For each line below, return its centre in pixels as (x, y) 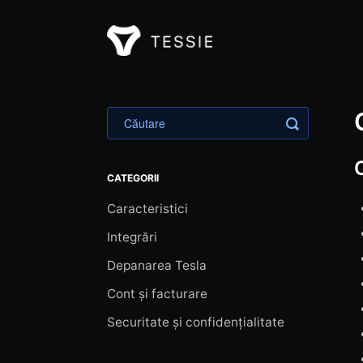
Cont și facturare (157, 294)
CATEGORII (133, 178)
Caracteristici (147, 209)
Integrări (132, 237)
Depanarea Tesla (157, 265)
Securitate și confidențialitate (196, 322)
